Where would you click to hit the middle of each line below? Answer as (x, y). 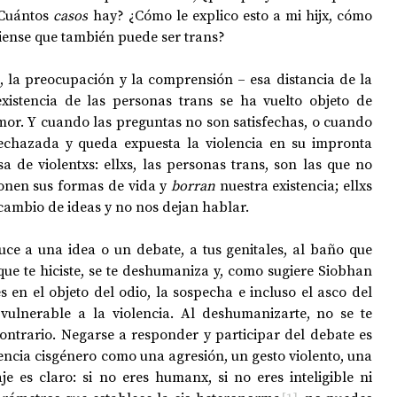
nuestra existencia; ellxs (296, 185)
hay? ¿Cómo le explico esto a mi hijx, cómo (230, 15)
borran (195, 185)
